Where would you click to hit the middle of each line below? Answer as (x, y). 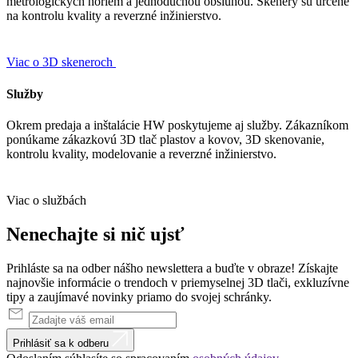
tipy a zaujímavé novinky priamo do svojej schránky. (139, 296)
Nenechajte (55, 234)
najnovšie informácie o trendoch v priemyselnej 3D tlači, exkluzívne (178, 282)
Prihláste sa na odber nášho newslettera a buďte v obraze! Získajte (172, 268)
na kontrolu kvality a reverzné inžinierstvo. (114, 16)
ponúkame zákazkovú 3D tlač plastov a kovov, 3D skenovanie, (165, 139)
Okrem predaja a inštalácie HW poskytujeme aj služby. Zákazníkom (177, 125)
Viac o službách (46, 200)
